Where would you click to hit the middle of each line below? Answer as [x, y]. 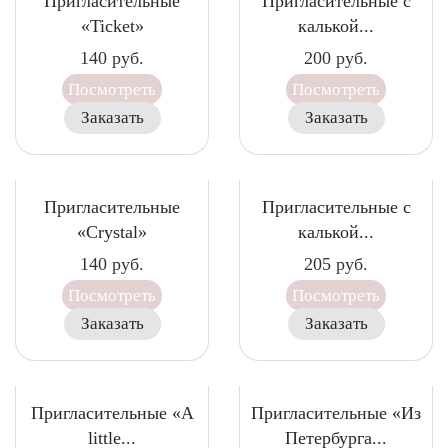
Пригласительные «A [112, 413]
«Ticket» [112, 26]
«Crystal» [112, 232]
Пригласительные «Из [336, 413]
